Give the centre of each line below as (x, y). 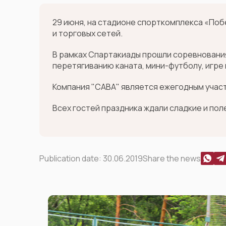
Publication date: (71, 158)
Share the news (172, 158)
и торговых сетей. (88, 33)
